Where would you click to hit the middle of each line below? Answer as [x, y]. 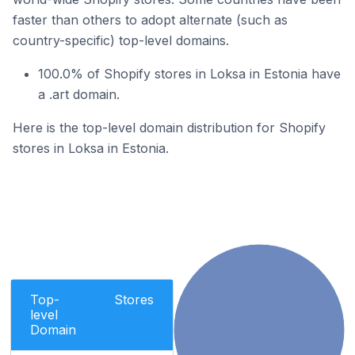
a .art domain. [79, 94]
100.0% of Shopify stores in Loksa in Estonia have [189, 74]
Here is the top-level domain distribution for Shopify [169, 128]
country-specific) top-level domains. [121, 40]
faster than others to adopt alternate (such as [150, 20]
